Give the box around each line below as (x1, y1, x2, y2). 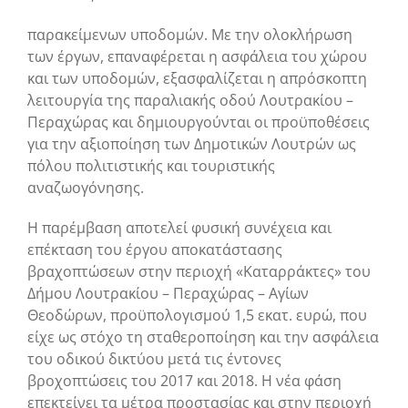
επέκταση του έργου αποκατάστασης (27, 239, 282, 260)
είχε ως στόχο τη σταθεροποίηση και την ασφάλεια (27, 326, 379, 347)
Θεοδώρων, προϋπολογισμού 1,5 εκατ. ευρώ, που (27, 304, 367, 325)
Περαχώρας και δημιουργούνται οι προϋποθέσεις (27, 111, 370, 132)
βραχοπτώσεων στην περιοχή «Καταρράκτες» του (27, 260, 371, 281)
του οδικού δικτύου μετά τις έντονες (27, 348, 281, 369)
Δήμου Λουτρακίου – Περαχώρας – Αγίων (27, 282, 309, 303)
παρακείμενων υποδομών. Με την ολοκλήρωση (27, 24, 352, 45)
